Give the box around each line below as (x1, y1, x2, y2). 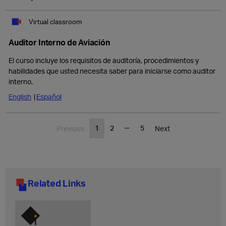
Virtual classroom (29, 17, 82, 26)
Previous (56, 124, 84, 133)
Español (36, 92, 62, 101)
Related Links (28, 177, 86, 189)
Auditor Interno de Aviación (9, 37, 110, 47)
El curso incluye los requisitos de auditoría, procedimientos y (9, 56, 199, 65)
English (9, 92, 31, 101)
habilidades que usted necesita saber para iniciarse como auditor (9, 67, 215, 75)
